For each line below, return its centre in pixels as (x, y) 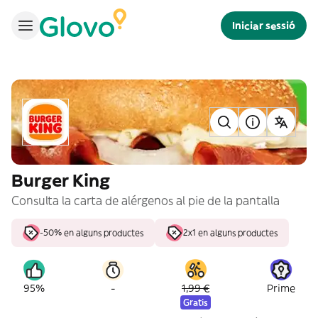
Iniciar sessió (264, 26)
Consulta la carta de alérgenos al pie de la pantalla (146, 200)
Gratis (196, 302)
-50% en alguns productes (92, 232)
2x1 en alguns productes (230, 232)
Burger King (61, 180)
